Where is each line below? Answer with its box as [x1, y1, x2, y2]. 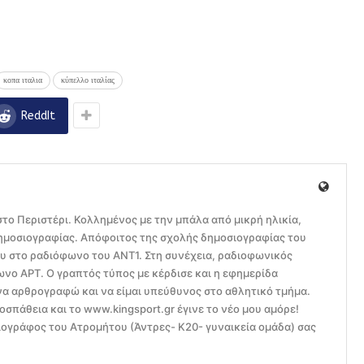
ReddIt [21, 109, 55, 123]
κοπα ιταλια [3, 76, 42, 86]
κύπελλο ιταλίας [61, 76, 115, 86]
